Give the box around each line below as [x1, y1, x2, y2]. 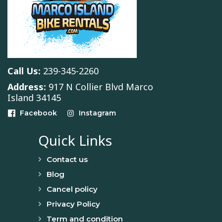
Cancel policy [46, 184, 98, 194]
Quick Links [38, 131, 112, 150]
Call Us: [7, 64, 41, 77]
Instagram [79, 109, 116, 118]
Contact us [46, 155, 88, 165]
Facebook [19, 109, 57, 118]
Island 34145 [7, 91, 61, 104]
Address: [7, 80, 46, 93]
